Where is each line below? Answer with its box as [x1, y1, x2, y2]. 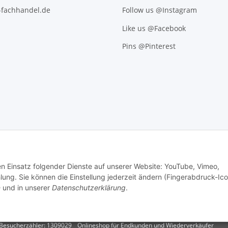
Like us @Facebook [122, 23, 186, 33]
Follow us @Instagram [122, 5, 197, 15]
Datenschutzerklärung [52, 183, 126, 192]
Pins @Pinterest [122, 41, 176, 51]
